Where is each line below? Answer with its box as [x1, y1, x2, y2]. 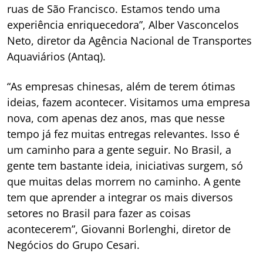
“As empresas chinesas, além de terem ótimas [7, 79, 235, 93]
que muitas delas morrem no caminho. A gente [7, 174, 241, 188]
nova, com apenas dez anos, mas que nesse [7, 110, 225, 125]
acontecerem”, [7, 221, 81, 236]
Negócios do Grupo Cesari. [7, 237, 140, 252]
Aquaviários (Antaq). [7, 49, 106, 63]
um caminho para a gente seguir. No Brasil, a [7, 142, 231, 157]
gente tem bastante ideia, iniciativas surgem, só [7, 158, 243, 173]
